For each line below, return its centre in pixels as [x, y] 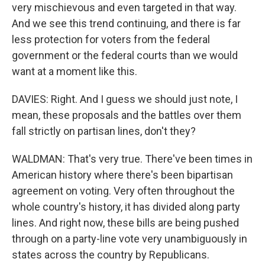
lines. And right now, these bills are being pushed [125, 223]
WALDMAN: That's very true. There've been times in [132, 159]
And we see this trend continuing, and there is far [126, 23]
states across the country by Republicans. [111, 255]
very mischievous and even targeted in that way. [124, 7]
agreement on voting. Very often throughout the [123, 191]
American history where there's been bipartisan [122, 175]
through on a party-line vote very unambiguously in [130, 239]
